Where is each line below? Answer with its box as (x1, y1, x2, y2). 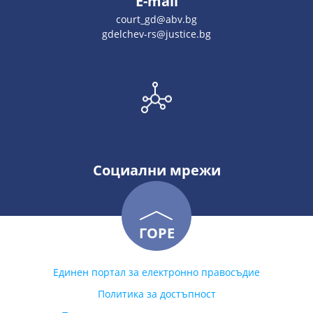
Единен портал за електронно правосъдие (53, 265, 260, 279)
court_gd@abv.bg (116, 13, 197, 26)
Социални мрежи (92, 161, 221, 180)
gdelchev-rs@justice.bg (102, 27, 211, 41)
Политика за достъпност (97, 287, 216, 300)
